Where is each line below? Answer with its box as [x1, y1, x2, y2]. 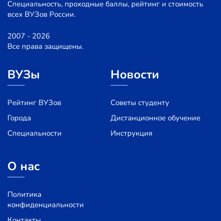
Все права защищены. [7, 41, 83, 51]
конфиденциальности [7, 199, 84, 210]
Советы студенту [110, 97, 169, 108]
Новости [110, 66, 159, 82]
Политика [7, 189, 41, 199]
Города [7, 112, 31, 123]
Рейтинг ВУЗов [7, 97, 61, 108]
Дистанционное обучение [110, 112, 200, 123]
